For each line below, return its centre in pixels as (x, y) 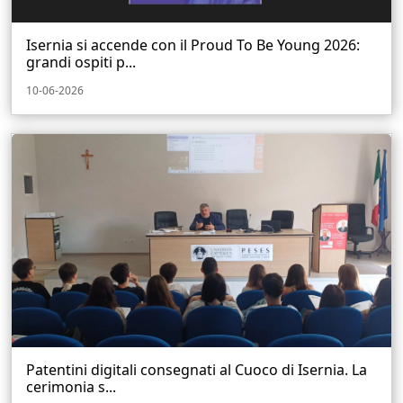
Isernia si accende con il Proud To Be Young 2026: (193, 45)
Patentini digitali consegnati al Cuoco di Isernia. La (197, 370)
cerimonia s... (71, 387)
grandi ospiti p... (81, 62)
